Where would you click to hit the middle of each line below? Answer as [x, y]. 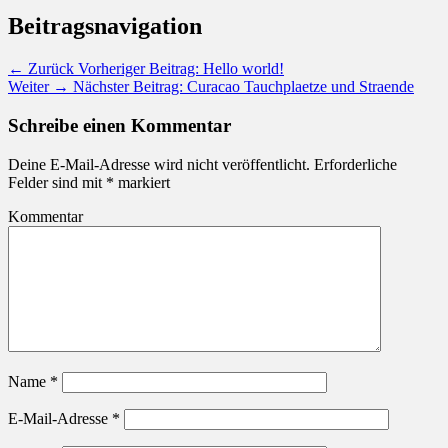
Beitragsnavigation [105, 26]
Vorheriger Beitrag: [138, 69]
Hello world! [243, 69]
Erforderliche [353, 164]
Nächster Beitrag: [128, 87]
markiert [142, 182]
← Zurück [41, 69]
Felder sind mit [57, 182]
